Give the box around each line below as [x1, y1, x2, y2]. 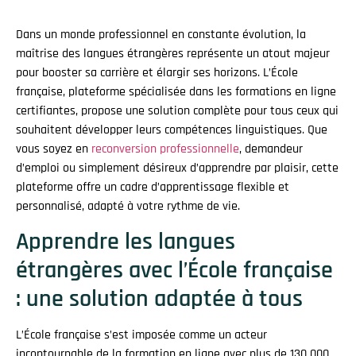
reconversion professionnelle [91, 140, 239, 157]
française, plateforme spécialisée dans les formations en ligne [16, 83, 336, 100]
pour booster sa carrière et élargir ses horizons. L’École [16, 64, 298, 81]
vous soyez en [16, 140, 91, 157]
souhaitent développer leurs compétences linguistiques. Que [16, 121, 327, 138]
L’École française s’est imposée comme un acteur [16, 327, 267, 344]
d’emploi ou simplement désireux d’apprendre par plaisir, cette [16, 159, 339, 176]
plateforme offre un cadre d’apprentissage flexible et [16, 178, 289, 195]
